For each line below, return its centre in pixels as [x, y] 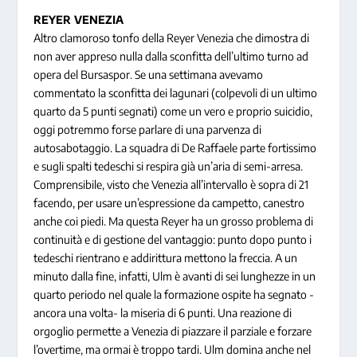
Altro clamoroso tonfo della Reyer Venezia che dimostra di [172, 37]
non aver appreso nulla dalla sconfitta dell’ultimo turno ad [171, 56]
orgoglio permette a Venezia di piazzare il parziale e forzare [173, 331]
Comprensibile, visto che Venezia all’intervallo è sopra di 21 [171, 184]
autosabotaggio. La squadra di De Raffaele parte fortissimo [175, 147]
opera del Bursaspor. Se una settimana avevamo [149, 74]
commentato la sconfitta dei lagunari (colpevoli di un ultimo [176, 92]
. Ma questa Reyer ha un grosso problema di [209, 221]
